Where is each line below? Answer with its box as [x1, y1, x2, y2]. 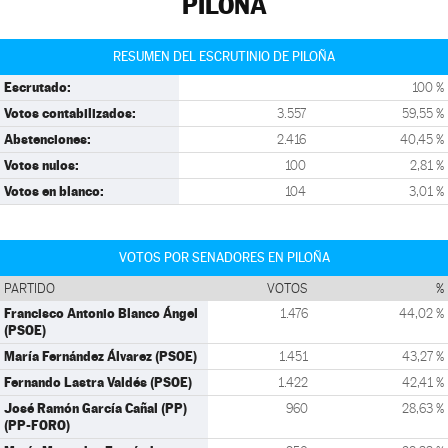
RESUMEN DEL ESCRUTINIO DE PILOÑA [113, 49, 335, 64]
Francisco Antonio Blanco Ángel [4, 305, 198, 321]
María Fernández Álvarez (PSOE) [4, 348, 197, 364]
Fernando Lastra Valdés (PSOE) [4, 374, 192, 390]
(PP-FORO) [4, 417, 70, 433]
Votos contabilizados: [4, 105, 136, 121]
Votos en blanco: [4, 183, 104, 199]
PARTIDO [4, 281, 55, 296]
